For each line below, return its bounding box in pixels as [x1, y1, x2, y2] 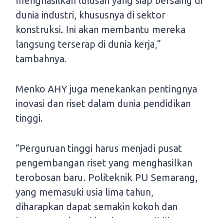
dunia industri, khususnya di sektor [16, 9, 165, 21]
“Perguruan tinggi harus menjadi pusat [16, 143, 182, 154]
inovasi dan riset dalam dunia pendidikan [16, 98, 191, 109]
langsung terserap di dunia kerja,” [16, 38, 161, 50]
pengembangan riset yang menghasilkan [16, 157, 192, 169]
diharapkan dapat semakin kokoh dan [16, 201, 178, 213]
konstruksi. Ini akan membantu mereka [16, 24, 185, 36]
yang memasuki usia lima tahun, [16, 186, 153, 198]
